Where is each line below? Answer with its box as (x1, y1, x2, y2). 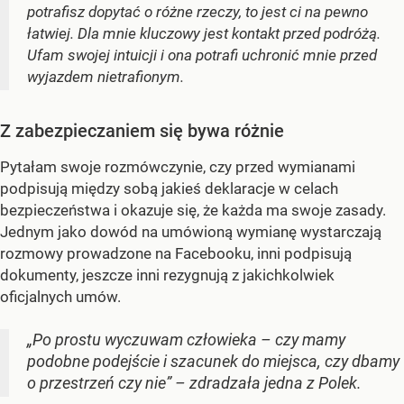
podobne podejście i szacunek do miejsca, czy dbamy (27, 351, 399, 371)
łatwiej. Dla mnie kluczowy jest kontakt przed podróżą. (27, 23, 381, 42)
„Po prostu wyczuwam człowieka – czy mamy (27, 329, 345, 349)
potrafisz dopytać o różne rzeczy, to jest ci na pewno (27, 2, 368, 21)
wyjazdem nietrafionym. (27, 67, 184, 86)
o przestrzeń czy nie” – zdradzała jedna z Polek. (27, 372, 362, 392)
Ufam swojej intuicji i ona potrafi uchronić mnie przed (27, 45, 377, 64)
